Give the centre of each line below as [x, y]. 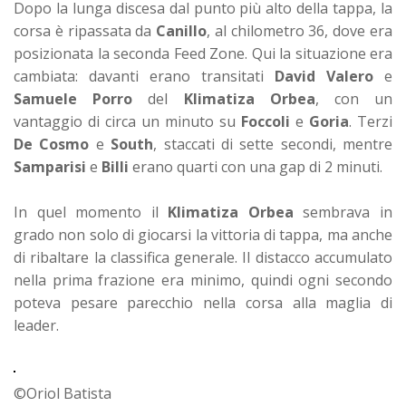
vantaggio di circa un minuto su [127, 121]
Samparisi [50, 166]
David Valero [324, 76]
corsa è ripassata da [85, 30]
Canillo [182, 30]
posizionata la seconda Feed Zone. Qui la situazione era [203, 53]
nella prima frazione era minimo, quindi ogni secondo [203, 280]
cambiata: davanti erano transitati [144, 76]
